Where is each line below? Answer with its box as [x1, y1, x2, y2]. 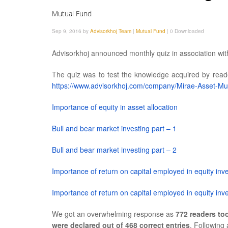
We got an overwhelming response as [52, 209, 176, 219]
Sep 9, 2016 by [52, 27, 90, 35]
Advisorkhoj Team [90, 27, 131, 35]
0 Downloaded [170, 27, 204, 35]
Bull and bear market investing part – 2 [52, 145, 177, 155]
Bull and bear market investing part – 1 [52, 123, 177, 133]
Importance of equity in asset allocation [52, 102, 178, 112]
